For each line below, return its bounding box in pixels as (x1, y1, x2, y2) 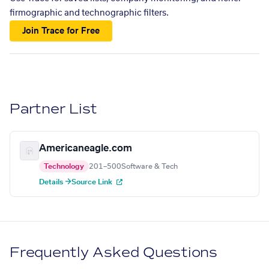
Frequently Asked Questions (10, 244, 218, 262)
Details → (39, 178, 71, 186)
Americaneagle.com (39, 144, 132, 154)
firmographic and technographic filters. (10, 9, 169, 17)
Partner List (10, 100, 98, 118)
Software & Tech (121, 163, 178, 171)
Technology (44, 163, 84, 171)
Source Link (71, 178, 114, 186)
